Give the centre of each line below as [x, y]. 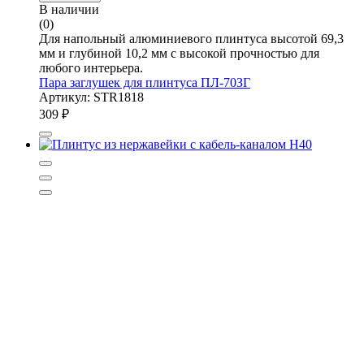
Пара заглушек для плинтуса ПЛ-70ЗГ [145, 82]
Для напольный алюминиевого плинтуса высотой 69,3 [191, 38]
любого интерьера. [91, 67]
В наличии [69, 9]
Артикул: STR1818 [91, 97]
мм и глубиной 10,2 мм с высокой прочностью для [179, 53]
